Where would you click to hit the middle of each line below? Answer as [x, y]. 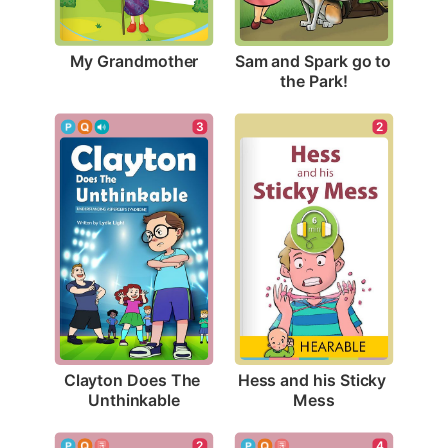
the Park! [314, 80]
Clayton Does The [132, 379]
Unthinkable [134, 399]
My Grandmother [134, 60]
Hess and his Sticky [312, 379]
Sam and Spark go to [313, 60]
